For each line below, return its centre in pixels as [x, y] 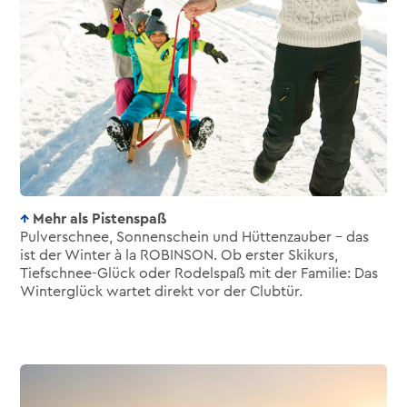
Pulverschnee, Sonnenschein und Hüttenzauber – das [195, 237]
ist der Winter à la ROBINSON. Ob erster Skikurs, [179, 255]
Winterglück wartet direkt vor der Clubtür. [162, 292]
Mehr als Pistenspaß [100, 219]
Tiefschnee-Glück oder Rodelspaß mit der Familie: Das [199, 273]
